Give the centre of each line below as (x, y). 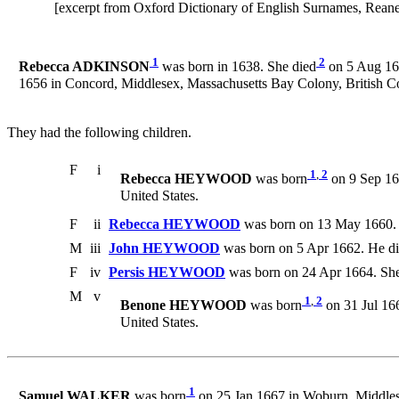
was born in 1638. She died (237, 67)
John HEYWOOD (164, 248)
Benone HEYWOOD (183, 305)
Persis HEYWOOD (167, 273)
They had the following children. (99, 133)
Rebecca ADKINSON (84, 67)
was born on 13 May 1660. (318, 224)
